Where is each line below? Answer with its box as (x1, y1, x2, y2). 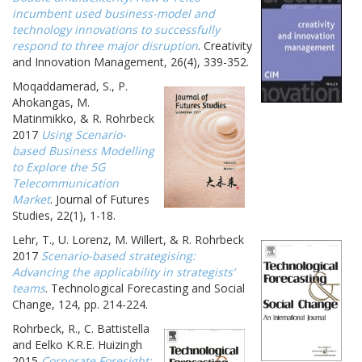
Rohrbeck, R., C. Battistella (12, 320, 149, 336)
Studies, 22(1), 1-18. (12, 207, 116, 223)
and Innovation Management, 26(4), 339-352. (12, 53, 249, 69)
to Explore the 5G (12, 158, 105, 175)
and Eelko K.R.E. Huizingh (12, 336, 142, 352)
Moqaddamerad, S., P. (12, 78, 128, 94)
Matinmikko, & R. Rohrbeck (12, 110, 154, 126)
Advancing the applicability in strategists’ (12, 263, 234, 280)
